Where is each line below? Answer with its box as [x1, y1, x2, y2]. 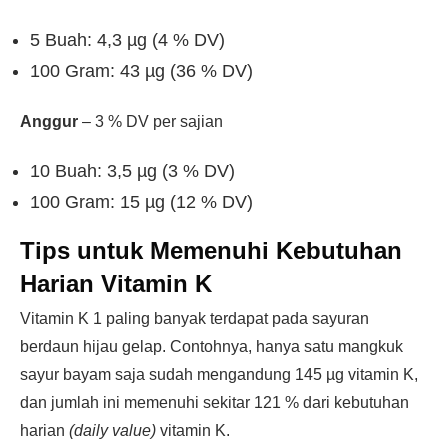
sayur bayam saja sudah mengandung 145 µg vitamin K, [20, 366, 418, 383]
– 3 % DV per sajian [78, 113, 223, 130]
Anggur [20, 113, 78, 130]
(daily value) [69, 422, 160, 439]
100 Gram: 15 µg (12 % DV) [30, 192, 253, 212]
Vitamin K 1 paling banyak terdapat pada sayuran [20, 310, 369, 327]
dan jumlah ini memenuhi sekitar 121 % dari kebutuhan [20, 394, 409, 411]
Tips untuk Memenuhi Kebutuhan [20, 237, 402, 264]
